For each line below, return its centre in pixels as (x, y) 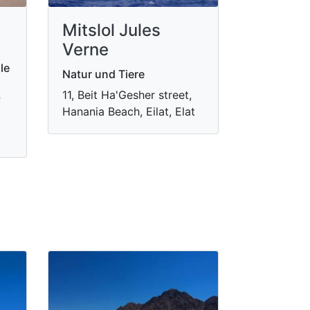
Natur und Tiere (103, 74)
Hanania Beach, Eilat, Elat (128, 111)
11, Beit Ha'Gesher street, (127, 95)
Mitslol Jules (111, 30)
